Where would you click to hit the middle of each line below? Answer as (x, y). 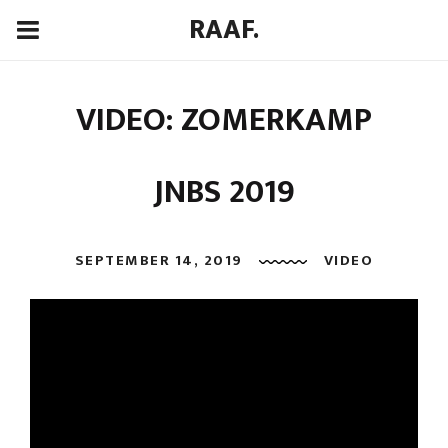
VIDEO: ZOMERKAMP (224, 121)
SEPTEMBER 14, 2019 (158, 261)
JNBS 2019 (224, 193)
